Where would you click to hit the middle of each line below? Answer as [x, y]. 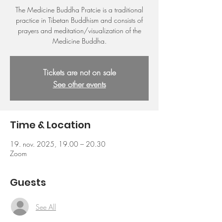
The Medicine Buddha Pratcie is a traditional [79, 10]
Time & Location [50, 125]
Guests [28, 182]
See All [46, 207]
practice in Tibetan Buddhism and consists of [79, 20]
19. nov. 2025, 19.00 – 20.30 [58, 144]
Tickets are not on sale [79, 72]
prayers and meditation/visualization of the [79, 30]
